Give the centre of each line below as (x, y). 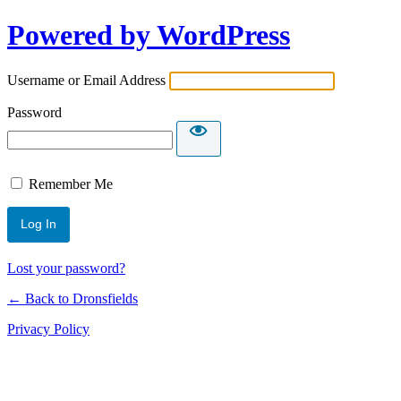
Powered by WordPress (149, 35)
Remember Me (71, 183)
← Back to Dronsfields (73, 298)
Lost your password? (66, 268)
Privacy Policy (48, 328)
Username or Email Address (86, 80)
